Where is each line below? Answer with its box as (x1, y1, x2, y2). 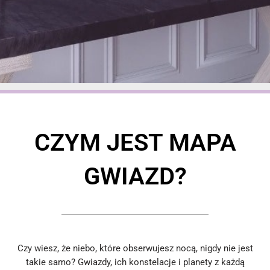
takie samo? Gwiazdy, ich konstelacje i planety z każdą (25, 256, 245, 268)
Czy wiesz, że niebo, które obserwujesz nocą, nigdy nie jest (17, 242, 253, 254)
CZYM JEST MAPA (34, 128, 236, 157)
